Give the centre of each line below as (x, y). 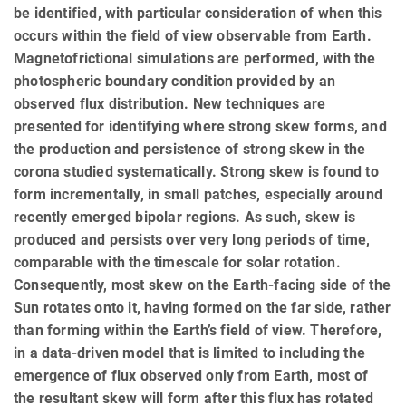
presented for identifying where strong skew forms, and (200, 126)
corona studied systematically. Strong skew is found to (196, 171)
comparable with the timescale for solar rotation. (177, 262)
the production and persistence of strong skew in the (190, 149)
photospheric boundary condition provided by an (175, 81)
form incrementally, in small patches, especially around (198, 194)
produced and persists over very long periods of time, (192, 239)
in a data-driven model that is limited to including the (190, 353)
